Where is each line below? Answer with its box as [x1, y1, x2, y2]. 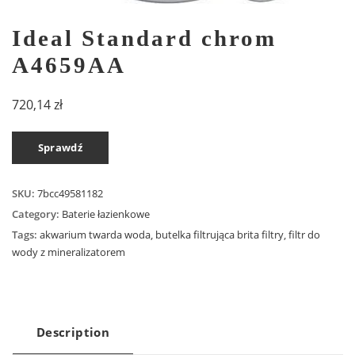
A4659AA [12, 52, 126, 78]
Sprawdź [37, 139, 83, 155]
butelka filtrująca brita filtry [155, 227, 284, 242]
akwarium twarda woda [40, 227, 151, 242]
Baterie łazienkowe [62, 206, 150, 221]
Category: [12, 206, 62, 221]
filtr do [288, 227, 320, 242]
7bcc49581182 [37, 185, 103, 200]
